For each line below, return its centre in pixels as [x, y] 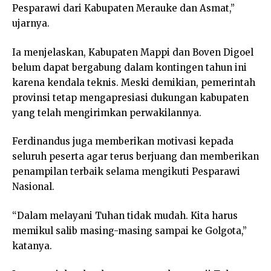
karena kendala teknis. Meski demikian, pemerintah [134, 82]
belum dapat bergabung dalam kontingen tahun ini [129, 67]
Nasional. [33, 187]
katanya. [32, 246]
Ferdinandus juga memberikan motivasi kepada [123, 142]
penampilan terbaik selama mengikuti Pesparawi [126, 172]
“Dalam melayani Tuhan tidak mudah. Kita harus [125, 215]
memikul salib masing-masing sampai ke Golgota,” [129, 230]
